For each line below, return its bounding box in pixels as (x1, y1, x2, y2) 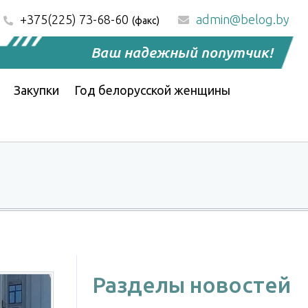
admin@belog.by (196, 12, 289, 26)
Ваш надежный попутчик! (91, 43, 273, 60)
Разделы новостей (92, 272, 291, 297)
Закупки (14, 82, 59, 97)
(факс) (132, 15, 159, 26)
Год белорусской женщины (74, 82, 230, 97)
